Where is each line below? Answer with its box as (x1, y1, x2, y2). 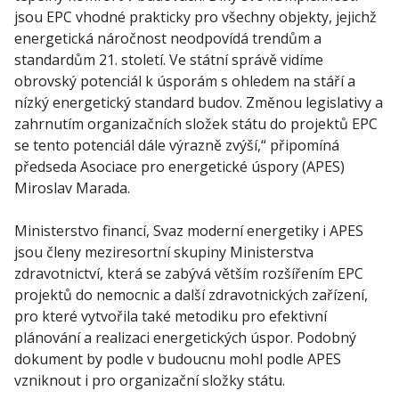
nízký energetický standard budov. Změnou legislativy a (14, 93, 383, 112)
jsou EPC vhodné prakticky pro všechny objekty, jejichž (14, 7, 377, 27)
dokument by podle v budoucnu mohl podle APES (14, 349, 341, 369)
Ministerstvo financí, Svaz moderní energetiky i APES (14, 221, 363, 240)
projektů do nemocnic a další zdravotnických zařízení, (14, 285, 368, 305)
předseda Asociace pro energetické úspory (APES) (14, 157, 345, 176)
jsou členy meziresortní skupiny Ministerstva (14, 242, 313, 262)
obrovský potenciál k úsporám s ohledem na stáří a (14, 71, 355, 91)
